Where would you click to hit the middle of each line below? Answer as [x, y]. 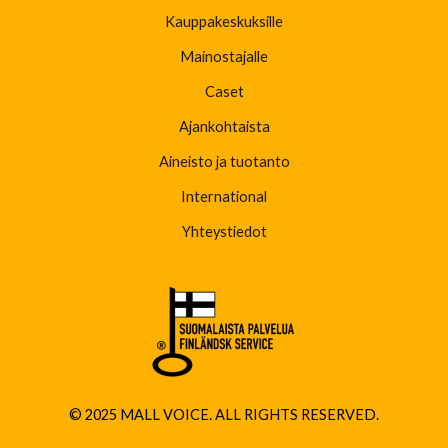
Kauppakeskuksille [224, 22]
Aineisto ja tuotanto [224, 162]
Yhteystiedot [224, 232]
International [224, 197]
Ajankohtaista [224, 127]
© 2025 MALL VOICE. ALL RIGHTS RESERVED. [224, 415]
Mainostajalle [224, 57]
